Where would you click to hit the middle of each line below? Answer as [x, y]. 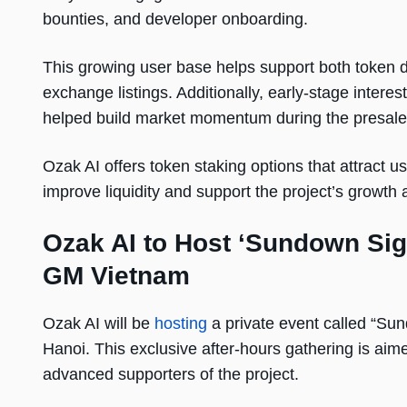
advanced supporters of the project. [171, 375]
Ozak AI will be [99, 324]
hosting [181, 324]
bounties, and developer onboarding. [175, 20]
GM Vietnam [116, 276]
